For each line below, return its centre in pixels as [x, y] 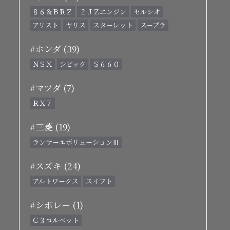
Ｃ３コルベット [56, 220]
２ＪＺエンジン [103, 12]
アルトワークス [55, 181]
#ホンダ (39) [55, 49]
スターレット [113, 25]
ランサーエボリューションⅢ [76, 142]
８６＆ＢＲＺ [52, 12]
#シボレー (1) [56, 205]
